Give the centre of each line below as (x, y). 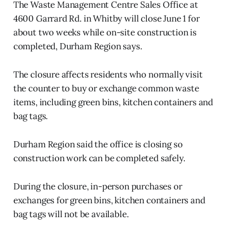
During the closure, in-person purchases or (98, 186)
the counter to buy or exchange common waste (106, 88)
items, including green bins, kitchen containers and (113, 102)
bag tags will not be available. (71, 214)
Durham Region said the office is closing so (98, 144)
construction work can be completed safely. (99, 158)
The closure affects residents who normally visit (108, 74)
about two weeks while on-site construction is (105, 32)
